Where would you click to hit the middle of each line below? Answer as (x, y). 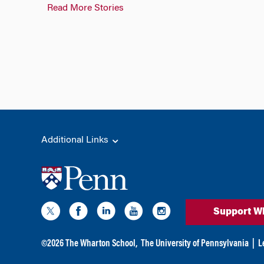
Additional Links (76, 141)
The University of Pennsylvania (194, 244)
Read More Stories (85, 9)
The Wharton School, (101, 244)
